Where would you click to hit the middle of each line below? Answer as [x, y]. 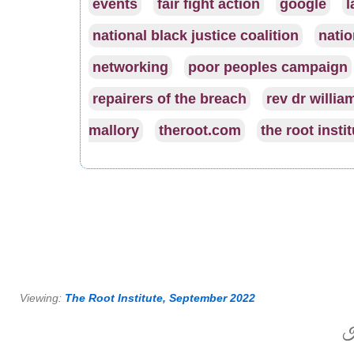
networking [130, 68]
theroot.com [200, 131]
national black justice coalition [195, 36]
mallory [113, 131]
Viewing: [42, 298]
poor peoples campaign [267, 68]
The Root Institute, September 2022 [160, 298]
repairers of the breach [169, 99]
